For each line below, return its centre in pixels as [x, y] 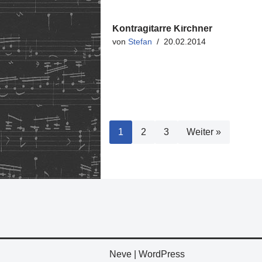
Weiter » [204, 132]
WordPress [162, 254]
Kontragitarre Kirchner [162, 28]
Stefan [140, 42]
